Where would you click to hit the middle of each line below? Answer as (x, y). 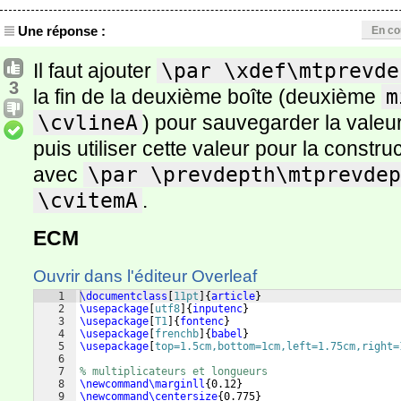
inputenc (218, 309)
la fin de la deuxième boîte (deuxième (207, 97)
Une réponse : (62, 31)
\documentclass (124, 296)
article (233, 296)
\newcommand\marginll (142, 384)
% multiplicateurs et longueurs (174, 371)
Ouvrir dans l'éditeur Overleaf (145, 276)
